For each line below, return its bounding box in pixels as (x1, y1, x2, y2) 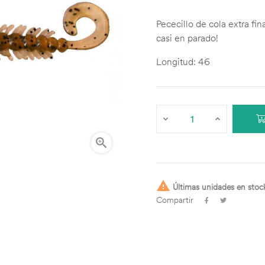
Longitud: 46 (156, 56, 210, 67)
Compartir (156, 195, 193, 205)
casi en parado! (156, 32, 218, 44)
